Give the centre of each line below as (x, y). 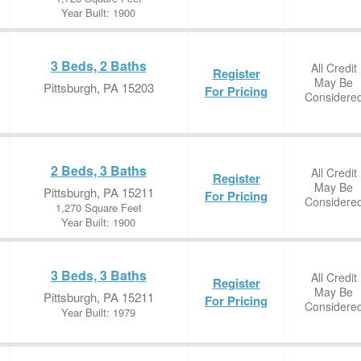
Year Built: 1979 (98, 312)
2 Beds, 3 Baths (98, 170)
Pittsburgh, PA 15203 (98, 87)
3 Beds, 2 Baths (98, 66)
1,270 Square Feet (98, 207)
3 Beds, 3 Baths (98, 275)
